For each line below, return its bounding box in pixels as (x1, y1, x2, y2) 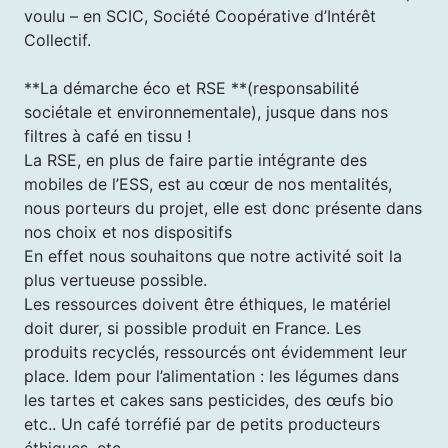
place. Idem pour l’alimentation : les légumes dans (24, 365, 399, 386)
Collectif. (24, 29, 91, 50)
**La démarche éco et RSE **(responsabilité (24, 77, 359, 98)
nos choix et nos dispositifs (24, 221, 232, 242)
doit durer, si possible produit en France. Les (24, 317, 361, 338)
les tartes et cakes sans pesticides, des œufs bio (24, 389, 394, 410)
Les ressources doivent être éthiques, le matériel (24, 293, 391, 314)
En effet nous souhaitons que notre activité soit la (24, 245, 402, 266)
